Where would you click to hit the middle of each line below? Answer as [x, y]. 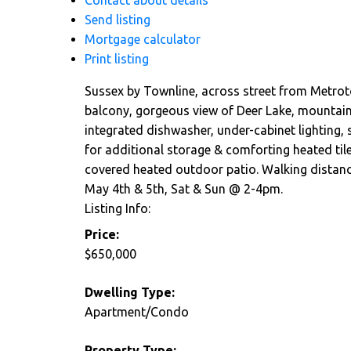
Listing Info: [117, 209]
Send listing [117, 20]
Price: [101, 235]
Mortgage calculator [142, 40]
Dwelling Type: [129, 293]
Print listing [116, 59]
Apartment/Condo [136, 312]
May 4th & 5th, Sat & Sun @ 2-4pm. [183, 189]
